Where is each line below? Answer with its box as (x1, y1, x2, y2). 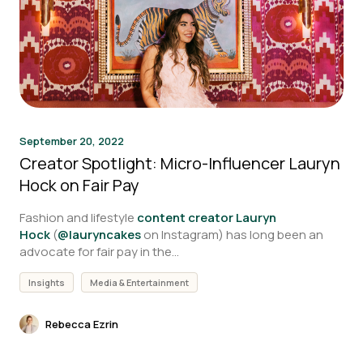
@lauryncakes (58, 226, 141, 243)
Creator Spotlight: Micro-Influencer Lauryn (19, 152, 340, 174)
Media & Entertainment (90, 276, 189, 288)
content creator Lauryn (137, 209, 276, 226)
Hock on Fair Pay (19, 174, 139, 196)
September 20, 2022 (19, 134, 124, 148)
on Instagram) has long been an (141, 226, 323, 243)
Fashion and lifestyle (19, 209, 137, 226)
